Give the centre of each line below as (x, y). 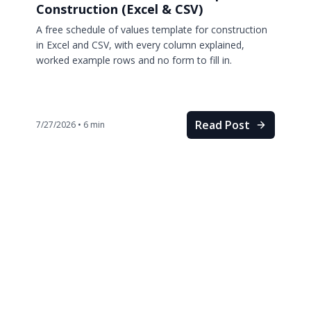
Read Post (222, 125)
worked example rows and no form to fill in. (134, 60)
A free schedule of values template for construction (152, 30)
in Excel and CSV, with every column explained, (140, 45)
